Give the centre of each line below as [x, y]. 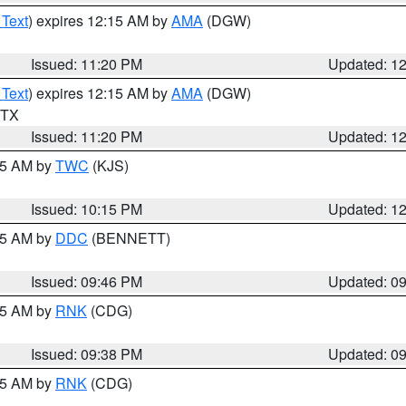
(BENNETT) [129, 238]
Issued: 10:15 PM [87, 209]
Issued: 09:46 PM [87, 281]
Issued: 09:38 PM [87, 354]
